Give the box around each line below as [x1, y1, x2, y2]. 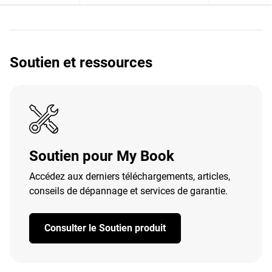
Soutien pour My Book [29, 148, 174, 165]
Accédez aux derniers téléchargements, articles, [29, 171, 230, 182]
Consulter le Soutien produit [44, 222, 166, 234]
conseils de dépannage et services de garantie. [29, 185, 228, 197]
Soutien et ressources [10, 54, 152, 71]
